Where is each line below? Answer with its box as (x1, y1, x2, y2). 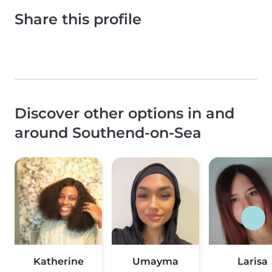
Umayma (132, 256, 178, 268)
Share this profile (15, 10, 141, 29)
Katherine (33, 256, 84, 268)
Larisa (237, 256, 268, 268)
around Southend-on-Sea (15, 124, 202, 142)
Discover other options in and (15, 104, 234, 123)
